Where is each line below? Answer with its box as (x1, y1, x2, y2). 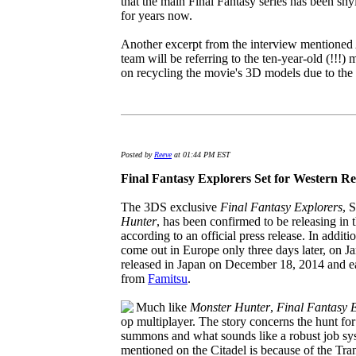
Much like (136, 300, 190, 314)
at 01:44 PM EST (172, 150, 230, 159)
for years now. (121, 9, 192, 22)
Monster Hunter (190, 300, 270, 314)
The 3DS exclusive (121, 200, 220, 214)
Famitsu (148, 272, 188, 285)
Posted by (121, 150, 154, 159)
